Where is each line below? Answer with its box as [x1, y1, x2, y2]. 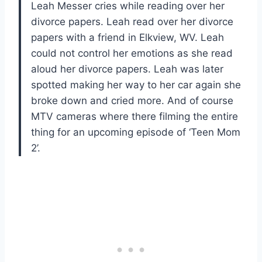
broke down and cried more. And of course [31, 94, 233, 106]
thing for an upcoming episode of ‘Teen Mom [31, 126, 240, 138]
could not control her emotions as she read [31, 47, 233, 59]
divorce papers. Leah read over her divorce [31, 15, 233, 27]
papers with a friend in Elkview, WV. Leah [31, 31, 224, 43]
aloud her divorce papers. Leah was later [31, 63, 223, 75]
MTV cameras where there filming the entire [31, 110, 238, 122]
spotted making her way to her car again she [31, 78, 241, 91]
